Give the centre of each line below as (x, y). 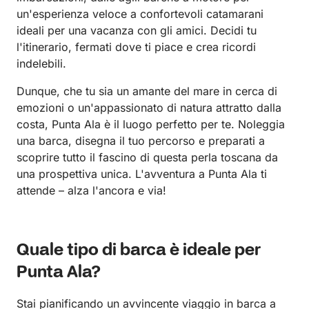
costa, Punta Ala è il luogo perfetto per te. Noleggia (151, 124)
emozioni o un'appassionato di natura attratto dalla (149, 107)
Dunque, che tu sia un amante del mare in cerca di (147, 91)
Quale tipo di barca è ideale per (139, 250)
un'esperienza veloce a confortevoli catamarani (140, 13)
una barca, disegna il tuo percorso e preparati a (141, 140)
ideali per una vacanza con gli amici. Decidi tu (137, 30)
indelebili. (41, 63)
